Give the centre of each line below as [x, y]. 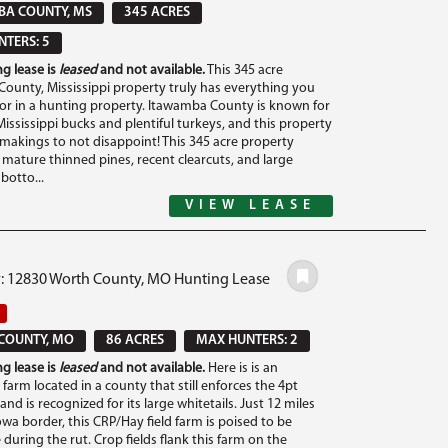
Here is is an [241, 368]
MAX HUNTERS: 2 [246, 340]
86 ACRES [134, 340]
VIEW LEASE [251, 205]
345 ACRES [156, 12]
